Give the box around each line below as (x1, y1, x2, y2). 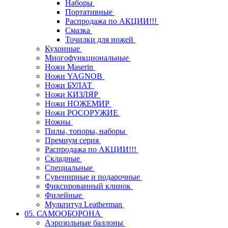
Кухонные (45, 44, 82, 53)
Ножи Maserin (45, 62, 95, 71)
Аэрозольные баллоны (45, 218, 125, 227)
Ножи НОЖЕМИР (45, 99, 111, 108)
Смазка (65, 25, 92, 35)
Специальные (45, 163, 95, 172)
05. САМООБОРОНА (24, 209, 103, 218)
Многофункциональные (45, 53, 131, 62)
